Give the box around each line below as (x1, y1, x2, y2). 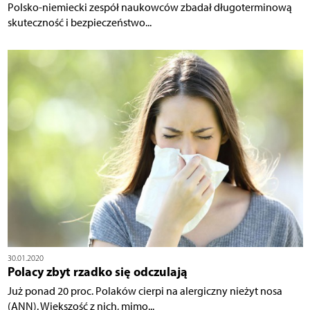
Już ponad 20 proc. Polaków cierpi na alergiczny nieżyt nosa (7, 284, 282, 298)
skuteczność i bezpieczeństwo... (7, 16, 152, 30)
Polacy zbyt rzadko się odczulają (7, 264, 188, 280)
